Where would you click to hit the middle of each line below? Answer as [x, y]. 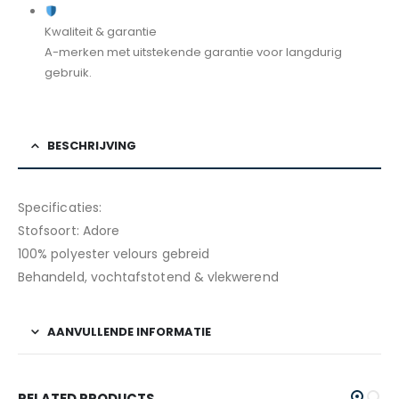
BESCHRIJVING [92, 146]
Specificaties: [60, 208]
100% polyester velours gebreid [114, 254]
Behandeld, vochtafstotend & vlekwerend [148, 277]
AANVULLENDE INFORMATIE [129, 332]
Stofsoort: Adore [69, 231]
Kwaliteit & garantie [100, 32]
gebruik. [68, 73]
